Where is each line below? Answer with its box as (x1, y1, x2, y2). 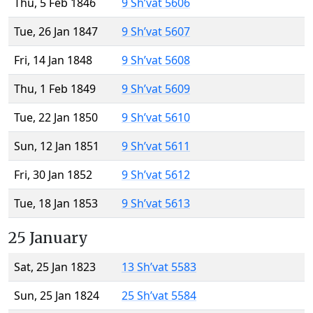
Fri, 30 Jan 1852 (14, 167, 92, 183)
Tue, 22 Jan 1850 (14, 110, 98, 126)
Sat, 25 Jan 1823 (14, 259, 96, 275)
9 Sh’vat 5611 (122, 138, 190, 154)
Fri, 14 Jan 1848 (14, 52, 92, 68)
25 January (8, 228, 88, 248)
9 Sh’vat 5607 (122, 24, 190, 40)
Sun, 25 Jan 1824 (14, 288, 99, 304)
